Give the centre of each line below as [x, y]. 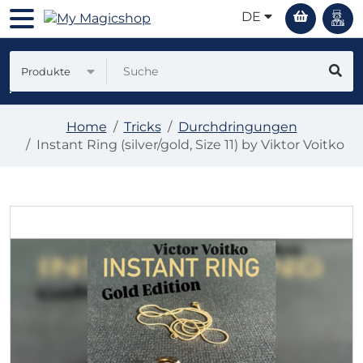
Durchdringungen [237, 127]
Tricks [142, 127]
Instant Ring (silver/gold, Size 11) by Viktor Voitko [190, 145]
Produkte [46, 71]
